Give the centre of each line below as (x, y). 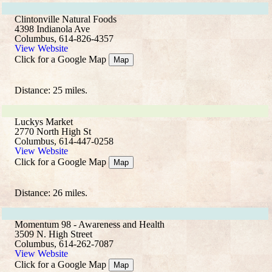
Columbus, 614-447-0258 (64, 141)
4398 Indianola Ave (52, 29)
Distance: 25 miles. (51, 90)
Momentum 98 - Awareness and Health (90, 224)
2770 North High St (53, 131)
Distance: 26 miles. (51, 193)
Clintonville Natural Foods (66, 19)
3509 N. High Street (53, 234)
